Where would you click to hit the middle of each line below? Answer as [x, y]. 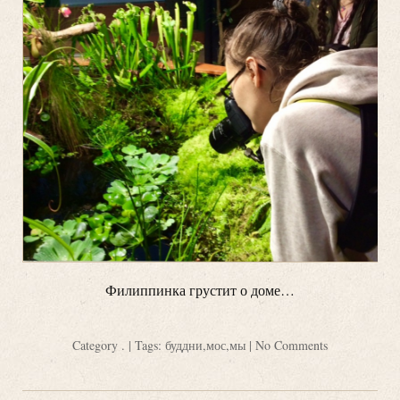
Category [97, 345]
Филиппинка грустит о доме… [200, 289]
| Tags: [145, 345]
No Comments [292, 345]
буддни [184, 345]
